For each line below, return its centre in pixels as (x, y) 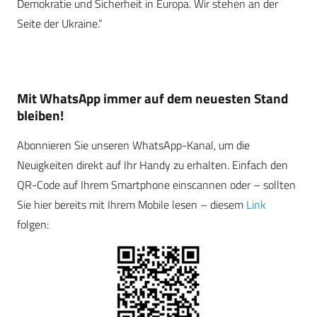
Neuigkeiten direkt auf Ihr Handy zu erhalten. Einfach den (152, 165)
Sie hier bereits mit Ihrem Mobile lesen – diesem (132, 205)
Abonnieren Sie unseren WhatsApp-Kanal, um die (133, 145)
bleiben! (40, 115)
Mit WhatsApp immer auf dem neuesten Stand (152, 98)
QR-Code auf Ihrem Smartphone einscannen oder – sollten (156, 185)
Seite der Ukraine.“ (60, 24)
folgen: (33, 225)
